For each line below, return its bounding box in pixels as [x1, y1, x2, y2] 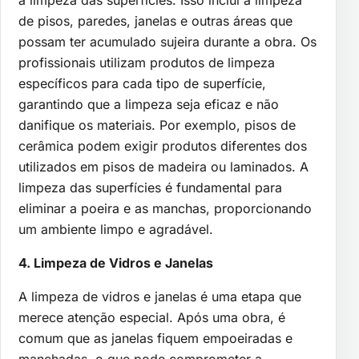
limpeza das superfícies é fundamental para [18, 179, 282, 196]
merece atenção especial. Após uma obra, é [18, 309, 285, 326]
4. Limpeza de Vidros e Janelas [18, 255, 213, 272]
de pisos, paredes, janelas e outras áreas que [18, 13, 292, 30]
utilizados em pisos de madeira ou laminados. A [18, 159, 309, 175]
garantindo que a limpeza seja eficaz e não [18, 96, 279, 113]
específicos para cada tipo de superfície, [18, 75, 266, 92]
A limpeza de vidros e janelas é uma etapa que [18, 288, 301, 305]
